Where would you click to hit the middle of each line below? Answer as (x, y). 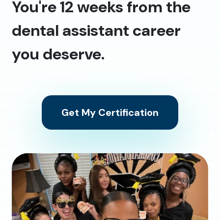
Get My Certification (110, 113)
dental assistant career (96, 31)
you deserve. (58, 54)
